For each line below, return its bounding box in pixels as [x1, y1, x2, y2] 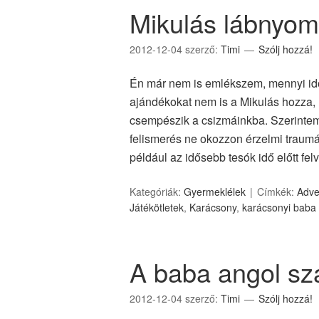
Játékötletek [130, 200, 184, 214]
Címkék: [257, 184, 297, 199]
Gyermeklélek [184, 184, 246, 199]
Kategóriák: [130, 184, 184, 199]
